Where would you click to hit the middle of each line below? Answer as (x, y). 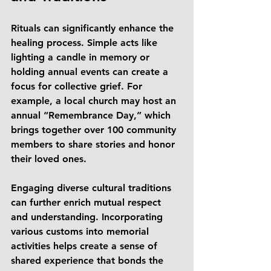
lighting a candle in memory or (82, 57)
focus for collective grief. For (78, 86)
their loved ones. (50, 159)
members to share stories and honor (94, 144)
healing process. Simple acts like (86, 43)
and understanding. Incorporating (88, 217)
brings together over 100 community (95, 130)
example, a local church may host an (95, 101)
